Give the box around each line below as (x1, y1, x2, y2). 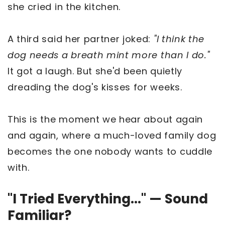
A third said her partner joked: (8, 33, 154, 46)
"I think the (153, 33, 205, 46)
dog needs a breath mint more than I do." (8, 49, 210, 62)
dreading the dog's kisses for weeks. (8, 81, 185, 94)
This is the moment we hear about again (8, 113, 203, 126)
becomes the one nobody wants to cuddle (8, 145, 212, 158)
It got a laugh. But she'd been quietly (8, 65, 182, 78)
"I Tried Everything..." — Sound (8, 190, 208, 208)
